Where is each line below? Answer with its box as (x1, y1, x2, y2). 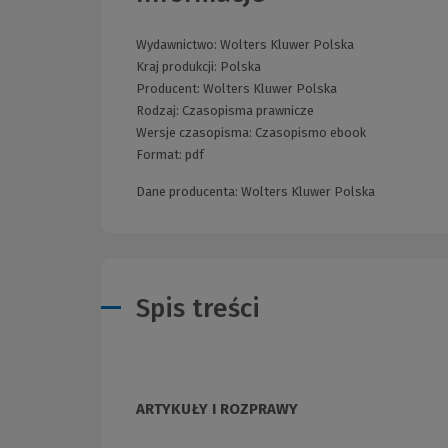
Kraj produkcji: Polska (136, 59, 261, 75)
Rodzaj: (136, 103, 182, 119)
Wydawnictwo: (136, 37, 220, 53)
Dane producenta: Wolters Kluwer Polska (136, 184, 375, 200)
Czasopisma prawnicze (182, 103, 314, 119)
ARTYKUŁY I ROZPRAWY (136, 399, 298, 418)
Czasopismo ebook (255, 125, 366, 141)
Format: (136, 147, 185, 163)
